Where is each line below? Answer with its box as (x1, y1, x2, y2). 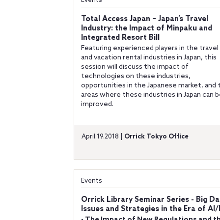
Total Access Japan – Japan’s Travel (81, 15, 208, 24)
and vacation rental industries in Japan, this (81, 54, 217, 62)
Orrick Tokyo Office (124, 133, 189, 140)
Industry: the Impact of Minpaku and (81, 24, 212, 33)
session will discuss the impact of (81, 63, 189, 71)
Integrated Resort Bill (81, 33, 160, 42)
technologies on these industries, (81, 72, 191, 81)
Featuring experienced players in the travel (81, 44, 219, 53)
